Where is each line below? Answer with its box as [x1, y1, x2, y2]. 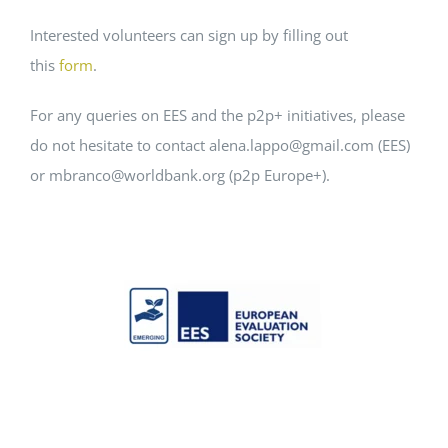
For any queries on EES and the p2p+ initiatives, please [29, 105, 405, 126]
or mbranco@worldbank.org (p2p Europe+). [29, 165, 330, 186]
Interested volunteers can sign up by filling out [29, 25, 348, 46]
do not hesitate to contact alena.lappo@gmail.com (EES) [29, 135, 410, 156]
